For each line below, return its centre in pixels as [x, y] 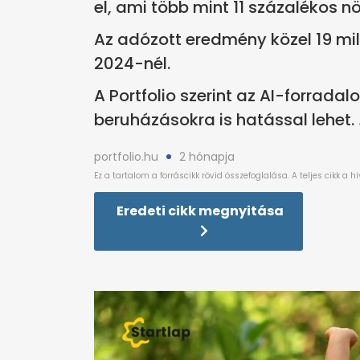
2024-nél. [132, 64]
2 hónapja [207, 157]
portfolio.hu [126, 157]
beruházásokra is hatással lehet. [224, 120]
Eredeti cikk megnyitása [200, 211]
